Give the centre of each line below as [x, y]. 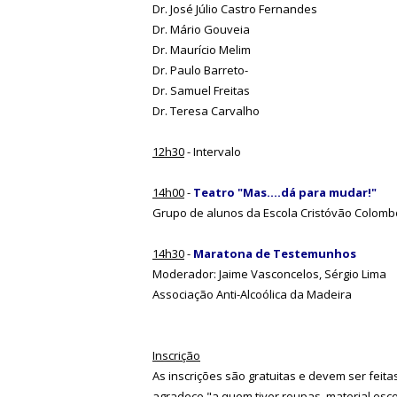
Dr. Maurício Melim [202, 49]
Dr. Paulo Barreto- [200, 70]
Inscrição [176, 355]
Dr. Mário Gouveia [201, 29]
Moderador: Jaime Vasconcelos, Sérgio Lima [269, 273]
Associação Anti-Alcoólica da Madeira [252, 294]
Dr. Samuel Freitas [201, 90]
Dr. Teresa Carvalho [206, 110]
